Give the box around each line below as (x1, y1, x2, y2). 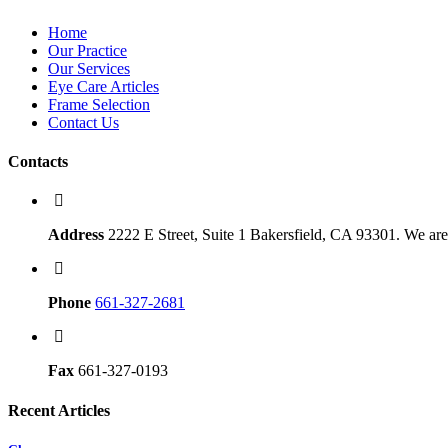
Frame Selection (48, 95, 150, 113)
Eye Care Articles (48, 77, 159, 95)
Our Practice (48, 41, 127, 59)
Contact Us (48, 113, 119, 131)
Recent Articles (8, 401, 110, 419)
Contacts (8, 153, 68, 171)
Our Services (48, 59, 130, 77)
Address (48, 226, 104, 244)
